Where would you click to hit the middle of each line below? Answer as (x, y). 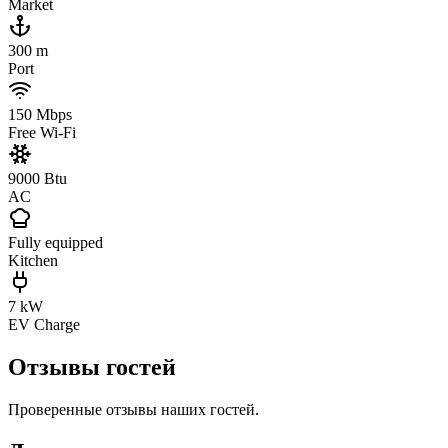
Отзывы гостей (92, 366)
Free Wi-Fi (42, 132)
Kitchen (33, 260)
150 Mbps (40, 114)
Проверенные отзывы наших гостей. (133, 409)
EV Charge (44, 324)
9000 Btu (37, 178)
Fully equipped (55, 242)
